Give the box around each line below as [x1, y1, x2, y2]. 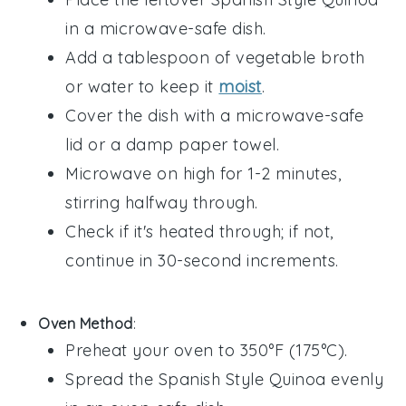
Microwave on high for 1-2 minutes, [65, 162, 342, 184]
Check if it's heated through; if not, [65, 220, 333, 242]
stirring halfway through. [65, 191, 258, 213]
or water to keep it [65, 75, 219, 97]
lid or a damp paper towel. [65, 133, 280, 155]
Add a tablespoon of [65, 46, 237, 68]
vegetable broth [236, 46, 365, 68]
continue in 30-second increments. [65, 249, 339, 271]
